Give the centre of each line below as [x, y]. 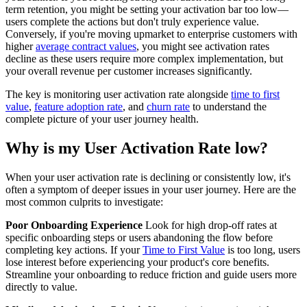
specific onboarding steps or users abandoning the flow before [139, 238]
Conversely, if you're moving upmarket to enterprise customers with [151, 34]
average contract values [86, 47]
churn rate [168, 107]
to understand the [228, 107]
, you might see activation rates [203, 47]
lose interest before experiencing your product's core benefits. [137, 262]
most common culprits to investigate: [84, 202]
